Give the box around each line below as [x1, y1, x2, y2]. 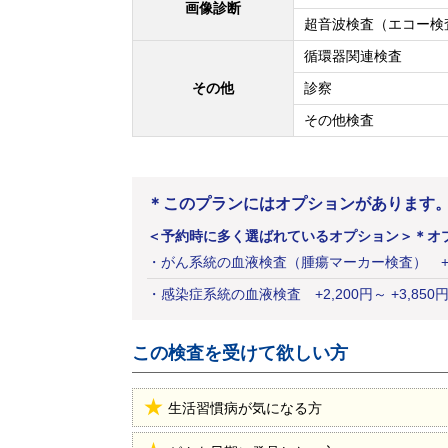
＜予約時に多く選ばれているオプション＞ [147, 228, 413, 244]
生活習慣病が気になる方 [168, 400, 322, 416]
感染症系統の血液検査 [161, 286, 301, 302]
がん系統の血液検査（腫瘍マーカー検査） [161, 254, 427, 270]
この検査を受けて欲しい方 [132, 343, 348, 363]
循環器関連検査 [304, 48, 402, 64]
